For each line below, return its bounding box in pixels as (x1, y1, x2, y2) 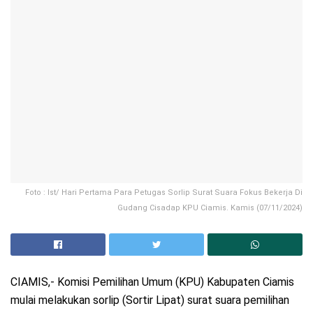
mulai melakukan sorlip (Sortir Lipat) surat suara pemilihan (10, 293, 289, 307)
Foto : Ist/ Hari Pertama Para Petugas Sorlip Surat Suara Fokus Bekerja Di (25, 188, 303, 198)
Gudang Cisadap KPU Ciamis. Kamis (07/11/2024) (117, 203, 303, 213)
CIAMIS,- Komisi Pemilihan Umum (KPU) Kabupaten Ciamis (10, 275, 294, 289)
